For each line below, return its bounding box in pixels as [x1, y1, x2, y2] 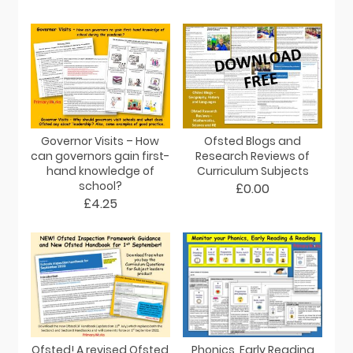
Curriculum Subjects [196, 163, 309, 180]
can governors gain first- [31, 148, 170, 165]
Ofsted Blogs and [204, 133, 302, 150]
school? [78, 178, 122, 195]
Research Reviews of [195, 148, 310, 165]
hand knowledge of [46, 163, 154, 180]
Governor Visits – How [41, 133, 160, 150]
